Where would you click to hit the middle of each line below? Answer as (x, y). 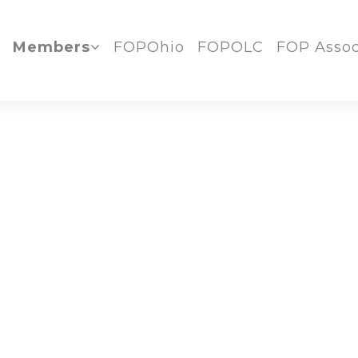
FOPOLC (230, 47)
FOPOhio (149, 47)
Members (51, 47)
